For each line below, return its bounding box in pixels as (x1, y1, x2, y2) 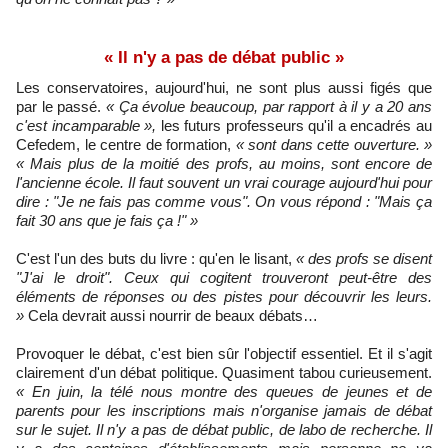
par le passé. (16, 97, 106, 115)
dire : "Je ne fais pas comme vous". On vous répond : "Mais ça (16, 192, 432, 210)
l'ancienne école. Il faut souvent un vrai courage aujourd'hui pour (16, 173, 432, 191)
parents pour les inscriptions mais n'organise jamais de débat (16, 401, 432, 419)
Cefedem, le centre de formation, (16, 135, 231, 153)
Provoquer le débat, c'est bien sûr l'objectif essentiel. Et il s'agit (16, 344, 432, 362)
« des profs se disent (295, 249, 433, 267)
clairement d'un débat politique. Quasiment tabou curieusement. (16, 363, 432, 381)
